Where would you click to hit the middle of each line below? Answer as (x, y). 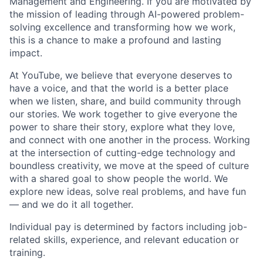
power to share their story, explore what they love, (122, 127)
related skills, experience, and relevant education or (124, 239)
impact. (26, 53)
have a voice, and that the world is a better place (119, 88)
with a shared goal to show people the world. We (119, 178)
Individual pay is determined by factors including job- (128, 226)
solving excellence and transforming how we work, (122, 27)
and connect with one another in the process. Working (130, 139)
